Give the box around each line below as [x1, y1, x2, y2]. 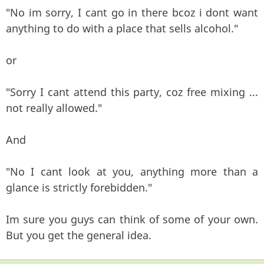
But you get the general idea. [6, 228, 151, 242]
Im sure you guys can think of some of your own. [6, 212, 258, 226]
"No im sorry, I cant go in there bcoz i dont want [6, 5, 258, 19]
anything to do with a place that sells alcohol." [6, 21, 238, 35]
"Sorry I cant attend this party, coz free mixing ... [6, 85, 258, 99]
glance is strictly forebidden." [6, 180, 152, 194]
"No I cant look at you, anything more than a [6, 164, 258, 179]
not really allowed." [6, 101, 102, 115]
